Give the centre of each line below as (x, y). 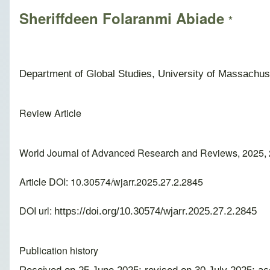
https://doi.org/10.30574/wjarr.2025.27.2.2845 (155, 211)
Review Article (50, 113)
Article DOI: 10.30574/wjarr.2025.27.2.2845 (111, 182)
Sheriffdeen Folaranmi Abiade (124, 18)
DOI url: (37, 211)
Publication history (59, 251)
